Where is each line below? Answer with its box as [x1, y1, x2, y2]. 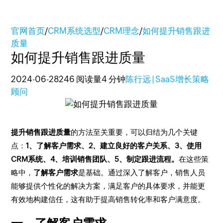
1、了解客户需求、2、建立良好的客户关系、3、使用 [26, 141, 202, 150]
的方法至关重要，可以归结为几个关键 [71, 128, 198, 136]
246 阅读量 [59, 74, 102, 84]
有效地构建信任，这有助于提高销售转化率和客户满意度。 [11, 195, 206, 204]
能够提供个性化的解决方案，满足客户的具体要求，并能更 [11, 182, 206, 190]
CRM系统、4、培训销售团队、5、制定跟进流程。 [11, 155, 179, 163]
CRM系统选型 [48, 26, 101, 36]
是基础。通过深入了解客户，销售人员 [78, 168, 206, 177]
